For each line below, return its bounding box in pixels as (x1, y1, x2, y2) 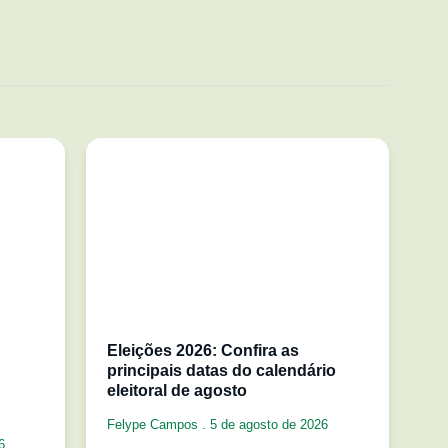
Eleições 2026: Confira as (107, 341, 299, 359)
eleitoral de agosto (107, 381, 247, 399)
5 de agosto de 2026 (206, 416, 328, 432)
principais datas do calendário (107, 361, 336, 379)
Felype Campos (107, 416, 202, 432)
